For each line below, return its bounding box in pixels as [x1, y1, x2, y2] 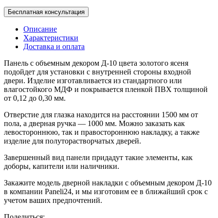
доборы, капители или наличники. [4, 162, 119, 170]
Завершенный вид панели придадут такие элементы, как [4, 153, 193, 162]
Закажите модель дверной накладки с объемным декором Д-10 [4, 178, 212, 187]
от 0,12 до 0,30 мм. [4, 93, 66, 102]
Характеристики [23, 33, 78, 42]
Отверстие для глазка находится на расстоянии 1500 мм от [4, 110, 198, 119]
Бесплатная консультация [8, 8, 85, 16]
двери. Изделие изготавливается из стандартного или [4, 76, 182, 85]
